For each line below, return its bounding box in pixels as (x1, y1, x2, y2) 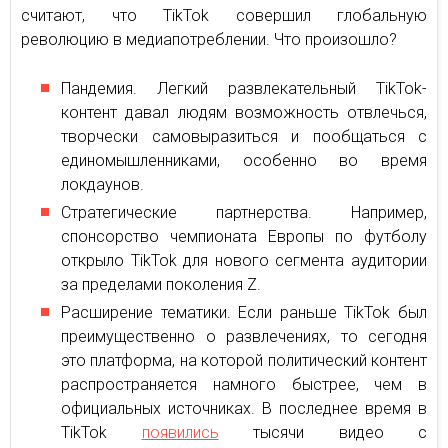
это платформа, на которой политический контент (61, 350, 427, 370)
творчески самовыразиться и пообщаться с (61, 126, 427, 146)
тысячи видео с (218, 422, 427, 442)
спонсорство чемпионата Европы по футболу (61, 226, 427, 246)
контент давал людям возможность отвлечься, (61, 102, 427, 122)
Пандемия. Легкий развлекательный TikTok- (61, 78, 427, 98)
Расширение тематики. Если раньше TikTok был (61, 302, 427, 322)
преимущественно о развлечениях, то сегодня (61, 326, 427, 346)
